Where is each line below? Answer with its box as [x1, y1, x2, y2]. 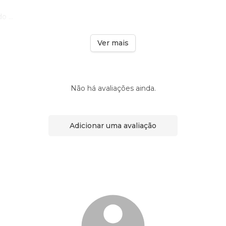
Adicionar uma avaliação [70, 121, 156, 130]
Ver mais [97, 38, 129, 48]
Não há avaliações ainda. [70, 84, 156, 93]
